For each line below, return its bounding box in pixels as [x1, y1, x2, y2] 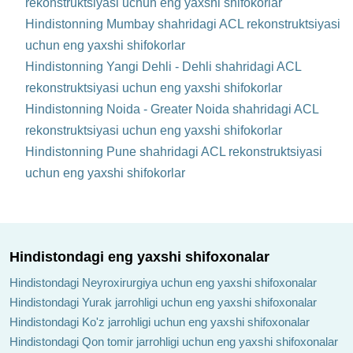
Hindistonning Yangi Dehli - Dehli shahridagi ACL [25, 59, 301, 73]
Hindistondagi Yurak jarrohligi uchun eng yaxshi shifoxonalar [9, 295, 317, 309]
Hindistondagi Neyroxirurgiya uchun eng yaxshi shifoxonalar [9, 275, 317, 289]
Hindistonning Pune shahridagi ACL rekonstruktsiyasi [25, 144, 322, 158]
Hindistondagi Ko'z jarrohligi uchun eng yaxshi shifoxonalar [9, 314, 310, 329]
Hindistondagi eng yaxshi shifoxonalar [9, 248, 269, 265]
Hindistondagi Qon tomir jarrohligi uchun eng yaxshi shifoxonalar [9, 334, 338, 348]
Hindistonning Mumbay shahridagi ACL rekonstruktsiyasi [25, 17, 340, 31]
